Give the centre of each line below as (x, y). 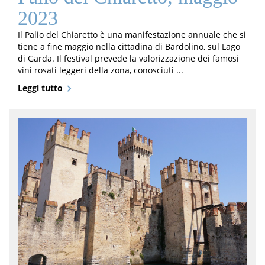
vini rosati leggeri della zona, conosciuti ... (101, 70)
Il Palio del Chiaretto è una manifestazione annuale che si (132, 35)
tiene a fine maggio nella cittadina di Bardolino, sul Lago (129, 46)
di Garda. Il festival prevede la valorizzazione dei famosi (128, 58)
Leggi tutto (40, 88)
